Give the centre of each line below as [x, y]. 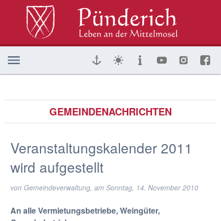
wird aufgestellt [57, 167]
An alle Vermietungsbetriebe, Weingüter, [85, 210]
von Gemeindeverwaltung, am [58, 187]
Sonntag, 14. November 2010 [152, 187]
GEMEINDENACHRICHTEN [110, 111]
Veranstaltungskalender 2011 [101, 147]
